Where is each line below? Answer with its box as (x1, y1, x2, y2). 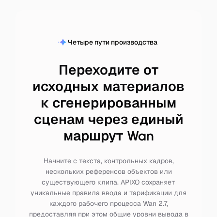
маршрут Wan (63, 127, 154, 144)
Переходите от (58, 62, 159, 78)
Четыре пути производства (67, 38, 157, 46)
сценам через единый (33, 111, 184, 127)
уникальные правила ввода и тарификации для (31, 188, 186, 197)
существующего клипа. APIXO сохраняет (42, 178, 175, 186)
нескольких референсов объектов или (45, 167, 172, 176)
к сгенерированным (41, 94, 176, 111)
